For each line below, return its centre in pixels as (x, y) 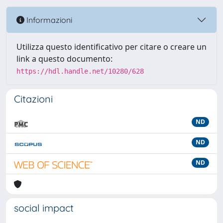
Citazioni (33, 99)
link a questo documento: (64, 59)
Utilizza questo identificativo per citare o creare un (111, 47)
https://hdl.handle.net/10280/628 (80, 71)
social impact (44, 208)
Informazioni (48, 20)
